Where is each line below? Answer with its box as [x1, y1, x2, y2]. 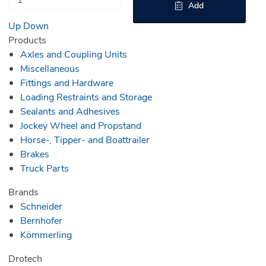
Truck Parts [20, 161, 69, 175]
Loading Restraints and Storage [20, 90, 152, 103]
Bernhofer [20, 214, 62, 227]
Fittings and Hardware [20, 76, 113, 89]
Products [8, 33, 46, 46]
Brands [8, 185, 39, 198]
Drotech [8, 252, 42, 265]
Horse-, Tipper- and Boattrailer [20, 133, 150, 146]
